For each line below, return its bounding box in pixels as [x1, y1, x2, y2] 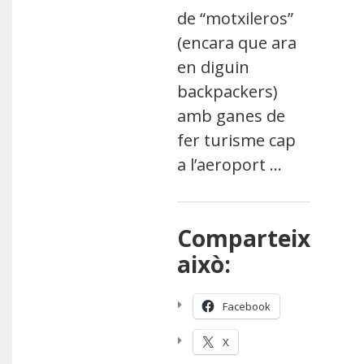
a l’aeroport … [177, 154, 283, 175]
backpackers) [177, 80, 279, 102]
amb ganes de [177, 105, 286, 127]
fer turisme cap [177, 129, 297, 151]
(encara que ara [177, 32, 297, 54]
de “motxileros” [177, 7, 294, 29]
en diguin [177, 56, 250, 78]
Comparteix [177, 223, 311, 253]
